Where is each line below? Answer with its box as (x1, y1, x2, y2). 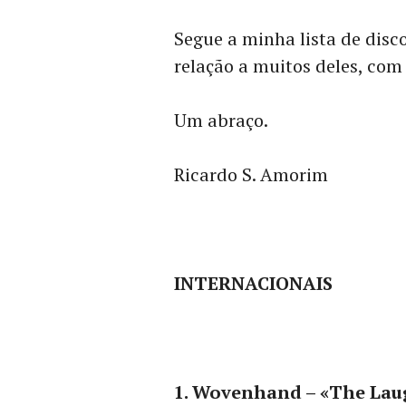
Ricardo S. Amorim (174, 162, 328, 188)
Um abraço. (174, 108, 268, 133)
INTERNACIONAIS (174, 271, 333, 296)
